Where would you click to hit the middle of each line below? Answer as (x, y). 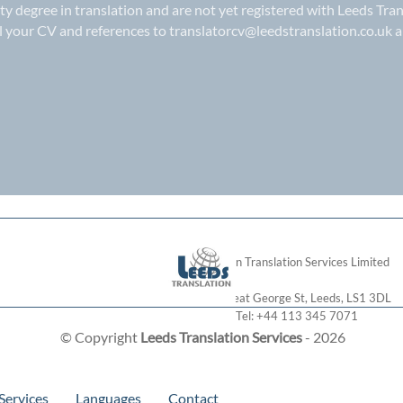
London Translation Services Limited (297, 261)
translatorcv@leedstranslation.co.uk (281, 30)
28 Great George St (254, 297)
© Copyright (100, 336)
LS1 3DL (369, 297)
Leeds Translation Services (221, 336)
